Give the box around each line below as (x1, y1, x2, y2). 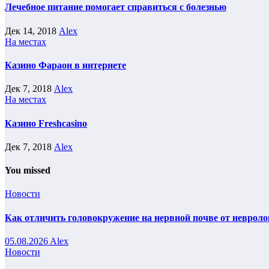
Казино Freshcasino (5, 118, 87, 128)
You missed (5, 165, 50, 176)
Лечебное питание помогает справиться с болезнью (5, 2, 226, 13)
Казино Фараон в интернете (5, 60, 126, 70)
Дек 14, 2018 (5, 25, 59, 36)
